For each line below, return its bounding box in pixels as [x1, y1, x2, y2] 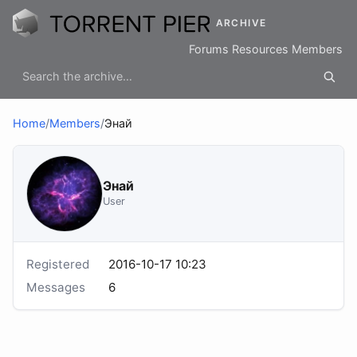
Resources [232, 42, 288, 57]
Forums [189, 42, 229, 57]
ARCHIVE [215, 17, 267, 29]
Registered [26, 257, 89, 273]
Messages [26, 279, 85, 295]
